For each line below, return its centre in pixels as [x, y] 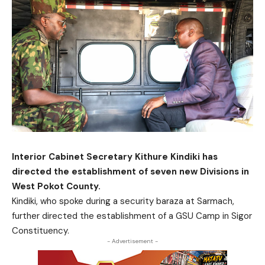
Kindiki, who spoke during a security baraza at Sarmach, [123, 201]
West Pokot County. [56, 186]
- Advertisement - [132, 241]
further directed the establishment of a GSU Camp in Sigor [132, 216]
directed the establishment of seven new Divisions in [130, 171]
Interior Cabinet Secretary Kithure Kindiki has [115, 156]
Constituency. [41, 230]
